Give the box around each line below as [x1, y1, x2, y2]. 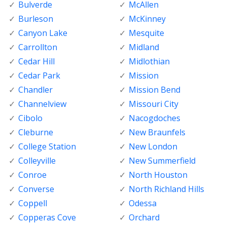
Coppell [18, 198, 47, 209]
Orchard [128, 212, 160, 223]
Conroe [18, 169, 47, 181]
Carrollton [18, 42, 57, 53]
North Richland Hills [128, 183, 204, 195]
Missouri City [128, 98, 178, 110]
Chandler [18, 84, 53, 96]
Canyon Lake [18, 27, 67, 39]
